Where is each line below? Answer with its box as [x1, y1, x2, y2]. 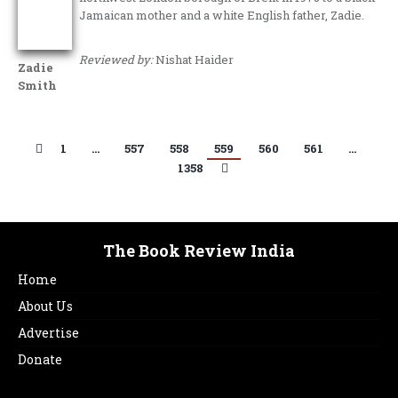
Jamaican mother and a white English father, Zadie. [79, 7, 365, 23]
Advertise [18, 324, 79, 341]
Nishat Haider [153, 52, 235, 68]
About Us [18, 298, 73, 314]
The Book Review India [103, 240, 295, 261]
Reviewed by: [79, 52, 154, 68]
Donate [18, 351, 62, 368]
